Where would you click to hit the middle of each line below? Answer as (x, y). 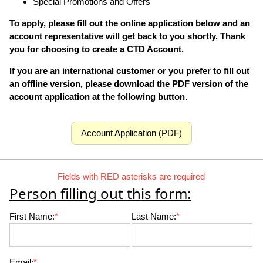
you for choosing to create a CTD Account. (97, 49)
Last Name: (154, 216)
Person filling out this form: (100, 193)
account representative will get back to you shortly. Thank (127, 36)
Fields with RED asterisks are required (131, 176)
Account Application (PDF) (131, 133)
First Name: (32, 216)
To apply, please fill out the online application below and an (130, 23)
